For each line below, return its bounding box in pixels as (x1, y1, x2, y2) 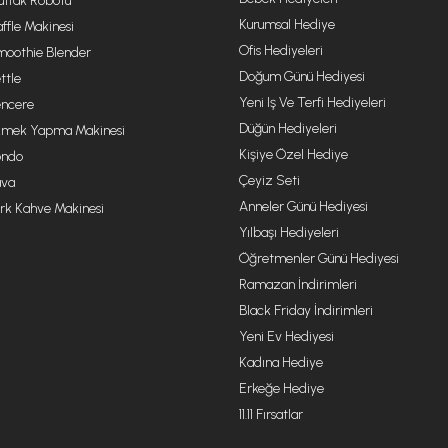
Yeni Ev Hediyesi (239, 328, 334, 345)
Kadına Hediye (239, 354, 323, 371)
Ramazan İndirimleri (239, 276, 357, 293)
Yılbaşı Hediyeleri (239, 224, 339, 241)
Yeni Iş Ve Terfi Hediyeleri (239, 94, 386, 111)
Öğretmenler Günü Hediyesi (239, 250, 399, 267)
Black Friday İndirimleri (239, 302, 373, 319)
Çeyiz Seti (239, 172, 300, 189)
